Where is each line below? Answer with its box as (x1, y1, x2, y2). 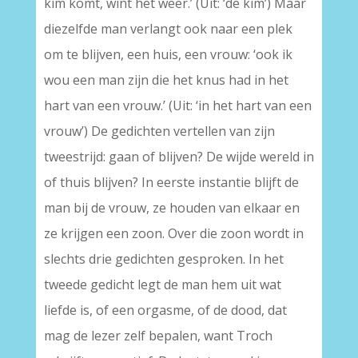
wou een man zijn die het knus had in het (43, 71, 288, 89)
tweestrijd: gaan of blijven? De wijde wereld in (43, 148, 314, 165)
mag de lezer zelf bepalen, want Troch (43, 327, 272, 344)
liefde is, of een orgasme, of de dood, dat (43, 301, 287, 319)
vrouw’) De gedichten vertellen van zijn (43, 122, 275, 140)
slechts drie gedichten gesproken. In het (43, 250, 284, 268)
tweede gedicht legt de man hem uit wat (43, 276, 281, 293)
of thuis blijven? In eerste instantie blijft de (43, 173, 299, 191)
